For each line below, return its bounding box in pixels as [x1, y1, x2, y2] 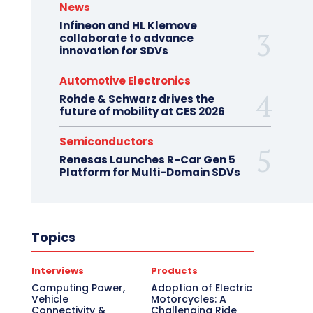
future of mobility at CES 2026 [59, 104, 225, 119]
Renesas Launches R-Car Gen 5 [59, 152, 235, 167]
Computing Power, [31, 281, 125, 295]
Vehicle [31, 292, 68, 306]
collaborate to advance [59, 31, 194, 45]
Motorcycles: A [151, 292, 227, 306]
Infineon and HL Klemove [59, 18, 197, 33]
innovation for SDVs [59, 43, 168, 58]
